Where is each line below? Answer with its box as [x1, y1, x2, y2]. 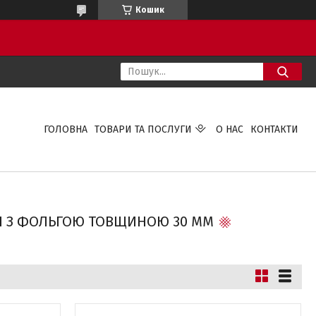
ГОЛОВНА [43, 123, 87, 135]
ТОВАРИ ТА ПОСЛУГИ [94, 123, 192, 135]
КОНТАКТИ [250, 123, 298, 135]
